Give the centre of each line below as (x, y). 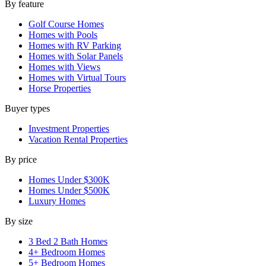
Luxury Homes (57, 201)
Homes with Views (64, 67)
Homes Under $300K (69, 180)
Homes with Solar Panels (76, 56)
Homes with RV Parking (75, 46)
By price (21, 160)
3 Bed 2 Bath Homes (68, 242)
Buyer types (27, 109)
